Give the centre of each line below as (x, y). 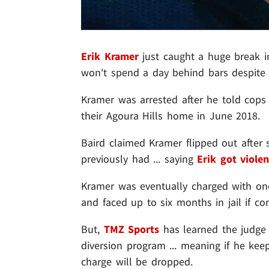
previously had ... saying (139, 159)
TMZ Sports (131, 229)
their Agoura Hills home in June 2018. (171, 116)
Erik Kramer (110, 56)
